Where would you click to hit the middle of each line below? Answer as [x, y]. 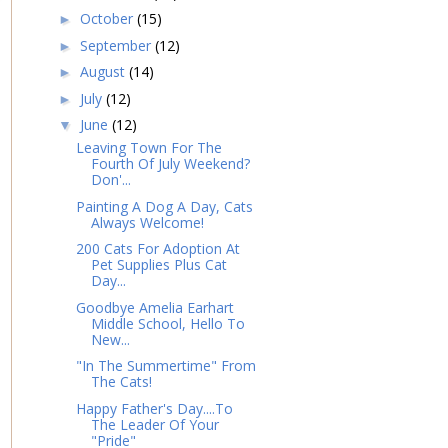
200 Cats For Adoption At [157, 249]
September [117, 45]
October [108, 19]
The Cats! [121, 382]
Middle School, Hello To [167, 323]
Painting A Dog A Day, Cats [164, 206]
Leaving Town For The [148, 148]
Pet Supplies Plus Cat [158, 265]
